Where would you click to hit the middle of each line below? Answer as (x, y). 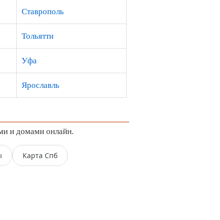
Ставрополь (43, 12)
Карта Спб (40, 155)
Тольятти (38, 36)
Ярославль (41, 85)
